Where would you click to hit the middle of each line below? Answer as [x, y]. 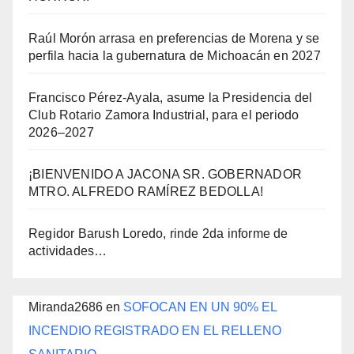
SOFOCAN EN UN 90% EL [200, 307]
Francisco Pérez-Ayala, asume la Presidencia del [171, 98]
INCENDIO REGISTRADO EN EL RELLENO [155, 331]
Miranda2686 [66, 307]
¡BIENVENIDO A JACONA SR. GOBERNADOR [166, 175]
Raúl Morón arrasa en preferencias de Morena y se [174, 39]
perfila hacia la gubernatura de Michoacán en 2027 [175, 56]
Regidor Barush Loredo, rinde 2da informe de [158, 234]
